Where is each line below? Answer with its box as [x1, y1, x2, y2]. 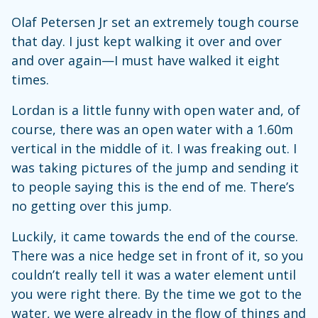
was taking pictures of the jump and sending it [11, 159, 299, 176]
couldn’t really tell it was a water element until [11, 266, 296, 283]
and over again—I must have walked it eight [11, 52, 280, 69]
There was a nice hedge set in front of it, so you [11, 247, 304, 264]
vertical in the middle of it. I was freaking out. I [11, 140, 297, 157]
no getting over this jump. [11, 197, 172, 214]
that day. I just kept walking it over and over [11, 33, 282, 50]
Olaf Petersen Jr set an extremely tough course [11, 13, 299, 31]
